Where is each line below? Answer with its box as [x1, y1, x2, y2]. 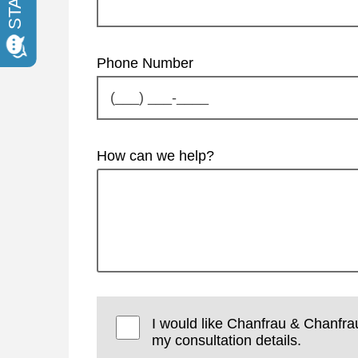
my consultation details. [152, 332, 302, 348]
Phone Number [97, 54, 193, 71]
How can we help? [97, 147, 214, 164]
